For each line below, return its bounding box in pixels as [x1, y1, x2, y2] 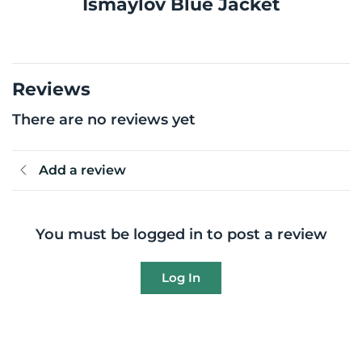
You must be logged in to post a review [35, 225, 327, 242]
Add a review [39, 162, 126, 179]
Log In [162, 269, 200, 285]
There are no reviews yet [12, 111, 196, 128]
